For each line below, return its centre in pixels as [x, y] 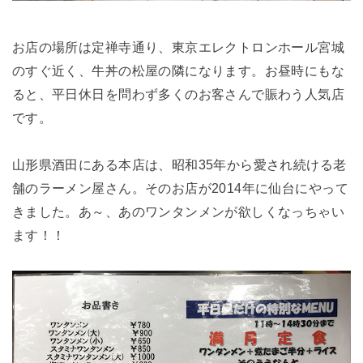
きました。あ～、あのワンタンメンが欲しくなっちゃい [178, 211]
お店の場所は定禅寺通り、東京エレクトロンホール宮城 [178, 47]
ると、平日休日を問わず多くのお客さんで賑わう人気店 [178, 94]
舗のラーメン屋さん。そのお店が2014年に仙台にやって [180, 188]
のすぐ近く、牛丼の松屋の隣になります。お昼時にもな [178, 70]
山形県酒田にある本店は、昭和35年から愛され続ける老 [179, 164]
